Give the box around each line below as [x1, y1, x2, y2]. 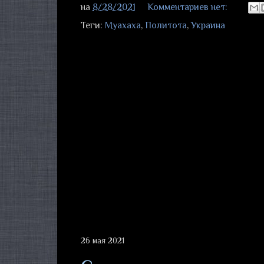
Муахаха [105, 20, 141, 31]
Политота [145, 20, 187, 31]
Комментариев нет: [147, 1, 230, 12]
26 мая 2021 [81, 236, 124, 245]
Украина [191, 20, 225, 31]
